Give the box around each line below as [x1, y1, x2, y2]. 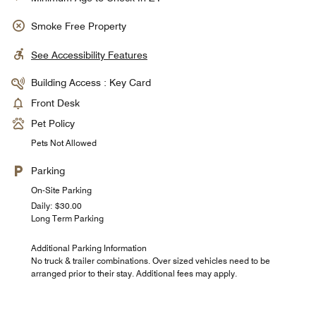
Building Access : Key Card [31, 77, 151, 88]
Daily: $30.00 [31, 200, 82, 211]
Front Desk [31, 97, 80, 109]
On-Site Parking [31, 185, 92, 195]
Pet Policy [31, 118, 75, 129]
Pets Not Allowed [31, 138, 97, 148]
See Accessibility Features [31, 49, 147, 61]
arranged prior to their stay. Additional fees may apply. [31, 268, 237, 279]
